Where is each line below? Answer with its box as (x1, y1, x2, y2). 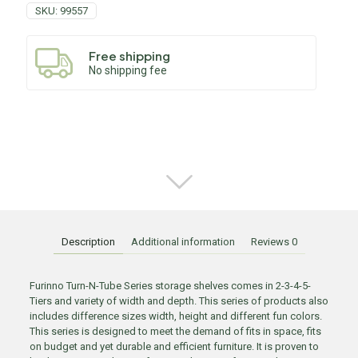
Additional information (130, 236, 235, 248)
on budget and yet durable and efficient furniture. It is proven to (29, 340, 319, 352)
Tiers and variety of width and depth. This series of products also (29, 295, 328, 307)
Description (61, 236, 115, 248)
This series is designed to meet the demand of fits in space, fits (29, 325, 321, 337)
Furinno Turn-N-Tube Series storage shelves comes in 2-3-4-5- (29, 280, 311, 292)
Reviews (250, 236, 292, 248)
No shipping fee (89, 63, 167, 77)
